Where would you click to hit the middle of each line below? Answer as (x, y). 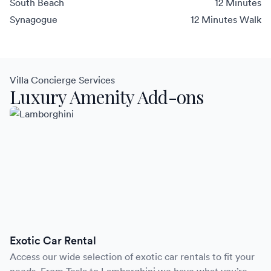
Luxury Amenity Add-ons (107, 97)
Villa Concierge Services (62, 80)
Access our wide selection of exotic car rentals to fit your (132, 257)
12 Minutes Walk (226, 20)
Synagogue (34, 20)
